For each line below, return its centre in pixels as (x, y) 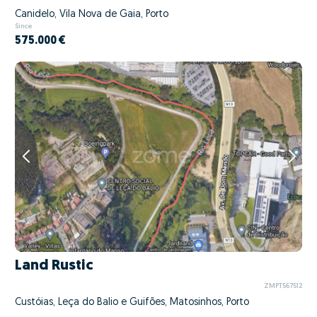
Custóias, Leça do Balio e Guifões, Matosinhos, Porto (132, 303)
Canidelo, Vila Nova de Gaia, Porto (92, 15)
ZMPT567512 (283, 286)
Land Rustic (54, 266)
